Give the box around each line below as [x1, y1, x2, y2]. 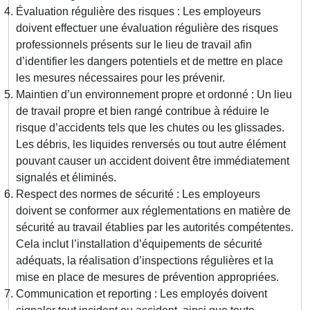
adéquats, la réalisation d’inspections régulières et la [16, 255, 273, 267]
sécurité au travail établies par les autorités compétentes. [16, 221, 293, 234]
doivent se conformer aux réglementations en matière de [16, 205, 291, 217]
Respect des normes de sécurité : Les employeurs [16, 188, 260, 201]
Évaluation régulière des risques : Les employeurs [16, 6, 261, 18]
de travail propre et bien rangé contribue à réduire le [16, 105, 269, 118]
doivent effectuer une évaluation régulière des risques [16, 22, 278, 35]
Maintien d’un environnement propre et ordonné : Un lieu [16, 89, 292, 101]
